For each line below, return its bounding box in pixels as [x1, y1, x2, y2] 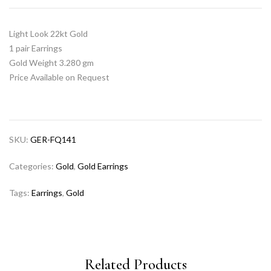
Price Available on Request [9, 71, 109, 82]
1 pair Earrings [9, 42, 62, 53]
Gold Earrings [77, 160, 128, 171]
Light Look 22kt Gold [9, 28, 88, 39]
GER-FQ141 [30, 134, 76, 145]
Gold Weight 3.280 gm [9, 57, 94, 68]
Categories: [9, 160, 56, 171]
